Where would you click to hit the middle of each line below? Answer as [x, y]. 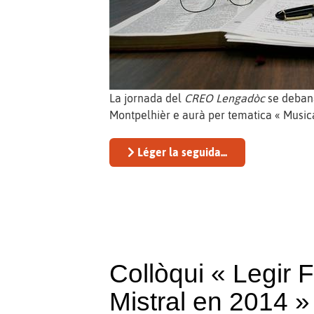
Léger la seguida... [181, 152]
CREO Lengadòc [225, 98]
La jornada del [147, 98]
